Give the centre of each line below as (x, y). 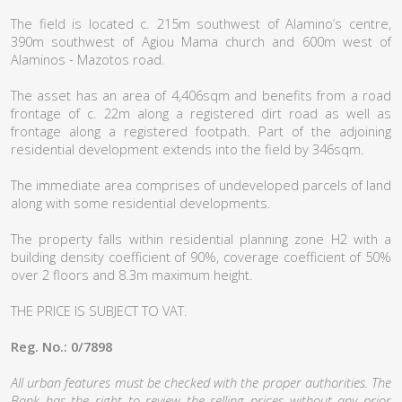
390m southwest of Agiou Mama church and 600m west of (201, 41)
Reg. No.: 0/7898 (61, 346)
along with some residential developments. (141, 203)
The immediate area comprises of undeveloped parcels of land (201, 185)
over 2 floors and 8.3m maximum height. (132, 275)
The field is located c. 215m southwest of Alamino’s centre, (201, 23)
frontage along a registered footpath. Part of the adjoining (201, 131)
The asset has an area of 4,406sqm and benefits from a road (201, 95)
